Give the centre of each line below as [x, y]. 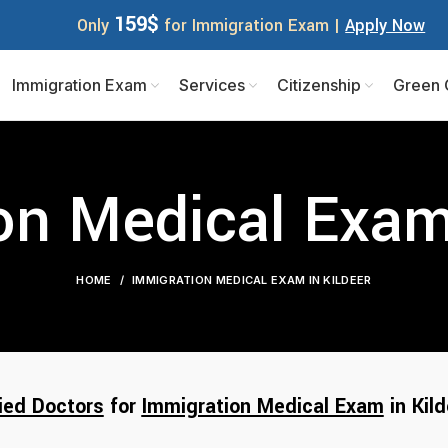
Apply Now [385, 25]
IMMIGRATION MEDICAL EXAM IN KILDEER [252, 280]
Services [211, 84]
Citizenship [318, 84]
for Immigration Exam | [252, 25]
